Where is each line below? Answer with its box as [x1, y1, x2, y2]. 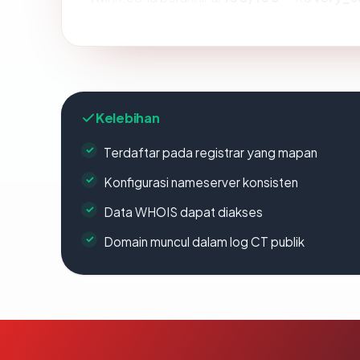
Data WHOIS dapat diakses [104, 203, 263, 219]
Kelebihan [96, 108, 160, 126]
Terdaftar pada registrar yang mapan [104, 144, 317, 160]
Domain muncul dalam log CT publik [104, 233, 305, 249]
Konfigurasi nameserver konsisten [104, 174, 298, 190]
